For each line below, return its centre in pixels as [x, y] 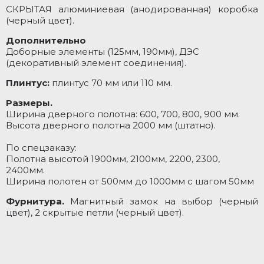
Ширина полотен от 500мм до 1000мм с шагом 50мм [130, 181]
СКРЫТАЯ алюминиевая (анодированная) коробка [132, 9]
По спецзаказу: [42, 148]
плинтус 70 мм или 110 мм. [112, 83]
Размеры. [30, 103]
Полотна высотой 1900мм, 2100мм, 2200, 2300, [113, 159]
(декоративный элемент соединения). [96, 63]
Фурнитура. [38, 201]
